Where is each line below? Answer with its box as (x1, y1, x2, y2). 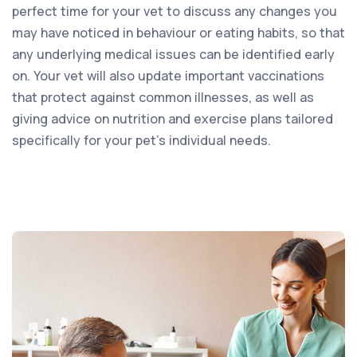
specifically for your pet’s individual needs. (12, 131, 271, 149)
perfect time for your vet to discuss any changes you (12, 2, 337, 20)
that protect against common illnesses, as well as (12, 88, 314, 106)
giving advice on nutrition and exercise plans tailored (12, 109, 333, 127)
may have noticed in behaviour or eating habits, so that (12, 23, 345, 41)
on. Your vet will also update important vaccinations (12, 66, 324, 84)
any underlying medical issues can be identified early (12, 45, 335, 63)
